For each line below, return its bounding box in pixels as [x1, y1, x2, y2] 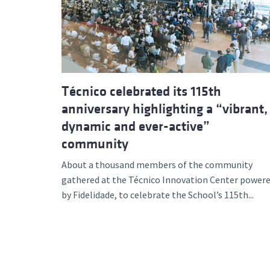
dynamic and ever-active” [61, 118, 210, 134]
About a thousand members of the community [61, 158, 253, 171]
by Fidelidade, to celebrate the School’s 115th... [61, 188, 254, 201]
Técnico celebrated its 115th [61, 83, 221, 99]
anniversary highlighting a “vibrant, [61, 101, 268, 116]
